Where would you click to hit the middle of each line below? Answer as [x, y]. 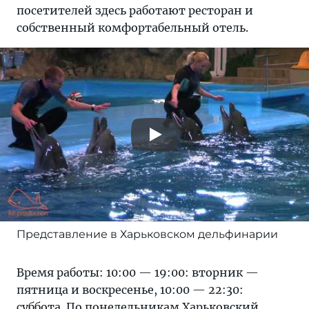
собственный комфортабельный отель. [132, 28]
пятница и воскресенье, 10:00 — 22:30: [130, 290]
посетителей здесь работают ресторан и [135, 10]
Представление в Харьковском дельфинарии [147, 234]
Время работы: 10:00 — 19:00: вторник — [138, 272]
